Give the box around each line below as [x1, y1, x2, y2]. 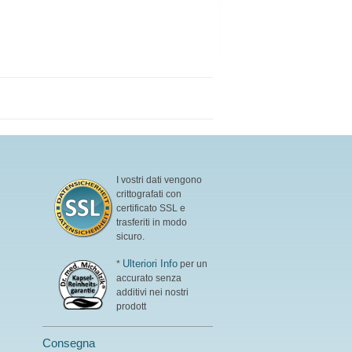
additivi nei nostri [116, 287, 189, 299]
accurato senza [116, 273, 182, 284]
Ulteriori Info [123, 258, 178, 270]
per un [178, 258, 208, 270]
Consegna [42, 336, 95, 350]
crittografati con [116, 189, 182, 200]
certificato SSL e [116, 203, 186, 214]
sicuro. [116, 231, 145, 243]
